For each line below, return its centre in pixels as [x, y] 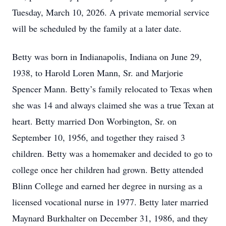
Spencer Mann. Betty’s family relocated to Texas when [112, 89]
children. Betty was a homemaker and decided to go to [112, 153]
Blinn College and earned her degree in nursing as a [107, 186]
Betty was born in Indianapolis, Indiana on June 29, [107, 56]
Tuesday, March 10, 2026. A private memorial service [111, 12]
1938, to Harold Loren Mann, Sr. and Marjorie [98, 73]
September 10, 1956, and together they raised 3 [99, 137]
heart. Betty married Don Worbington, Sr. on [94, 121]
